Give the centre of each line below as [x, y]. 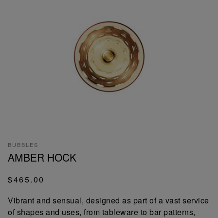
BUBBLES [23, 144]
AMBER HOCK [42, 157]
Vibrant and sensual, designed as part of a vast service [109, 200]
